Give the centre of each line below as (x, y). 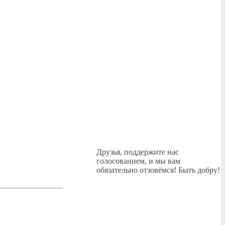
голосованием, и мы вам (139, 161)
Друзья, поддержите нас (138, 152)
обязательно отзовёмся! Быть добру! (158, 170)
